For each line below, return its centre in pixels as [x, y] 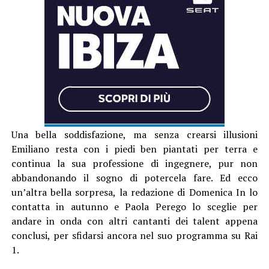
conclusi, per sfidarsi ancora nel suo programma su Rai [134, 235]
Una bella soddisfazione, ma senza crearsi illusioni [134, 134]
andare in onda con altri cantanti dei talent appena [134, 221]
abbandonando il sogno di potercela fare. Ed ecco [134, 177]
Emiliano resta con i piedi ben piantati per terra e [134, 149]
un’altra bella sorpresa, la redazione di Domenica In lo [134, 192]
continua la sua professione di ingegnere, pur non [134, 163]
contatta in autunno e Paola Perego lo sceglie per [134, 206]
